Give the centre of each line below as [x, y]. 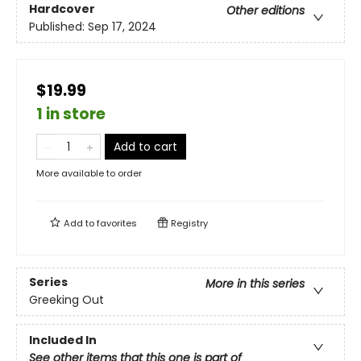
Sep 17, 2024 [122, 27]
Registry [188, 223]
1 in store [71, 114]
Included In [63, 340]
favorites [117, 223]
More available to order [89, 173]
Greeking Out [66, 300]
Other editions [266, 11]
